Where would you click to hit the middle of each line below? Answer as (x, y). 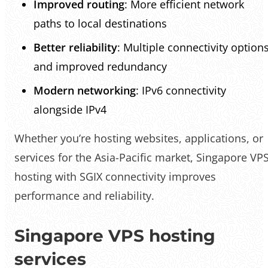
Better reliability (75, 48)
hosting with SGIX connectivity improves (115, 177)
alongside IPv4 (70, 110)
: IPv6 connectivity (181, 91)
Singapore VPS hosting (115, 236)
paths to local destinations (100, 24)
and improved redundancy (100, 67)
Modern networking (85, 91)
